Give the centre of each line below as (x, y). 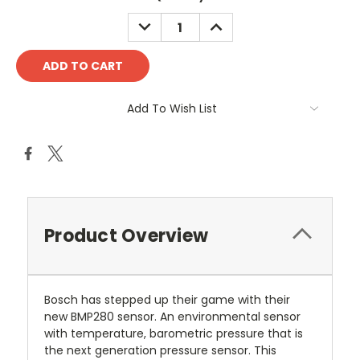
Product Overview (126, 236)
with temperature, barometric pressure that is (174, 334)
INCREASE (232, 21)
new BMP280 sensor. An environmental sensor (172, 317)
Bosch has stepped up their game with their (167, 300)
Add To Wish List (172, 109)
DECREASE (162, 21)
